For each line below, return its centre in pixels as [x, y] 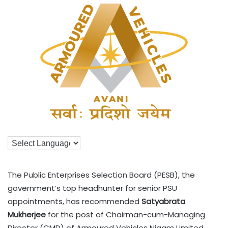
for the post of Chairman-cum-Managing [125, 215]
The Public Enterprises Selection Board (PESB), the [101, 175]
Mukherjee [27, 215]
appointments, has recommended [75, 202]
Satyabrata [163, 202]
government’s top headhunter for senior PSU [92, 188]
